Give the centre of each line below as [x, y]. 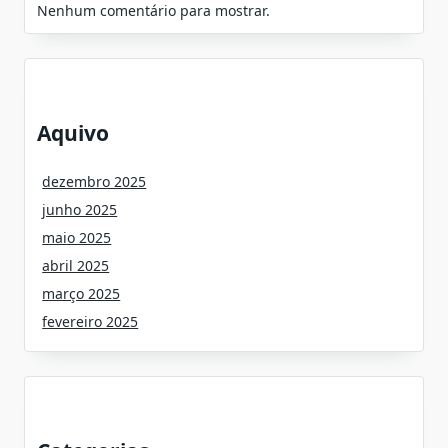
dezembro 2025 [94, 181]
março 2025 [81, 293]
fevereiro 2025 [90, 321]
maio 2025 [77, 237]
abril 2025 [76, 265]
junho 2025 [80, 209]
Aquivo [73, 132]
